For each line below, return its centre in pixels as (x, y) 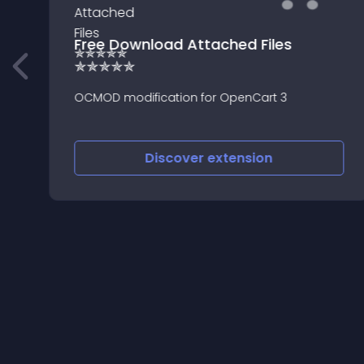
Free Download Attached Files (182, 44)
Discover (176, 158)
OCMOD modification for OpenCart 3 (180, 97)
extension (240, 158)
